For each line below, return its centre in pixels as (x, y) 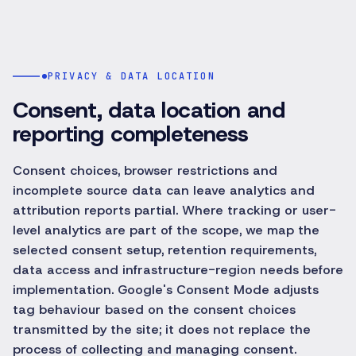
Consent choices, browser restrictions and (145, 170)
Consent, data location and (149, 110)
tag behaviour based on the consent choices (154, 310)
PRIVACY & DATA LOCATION (132, 76)
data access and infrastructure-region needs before (178, 270)
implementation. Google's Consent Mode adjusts (166, 290)
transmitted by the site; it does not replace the (162, 329)
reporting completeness (131, 134)
